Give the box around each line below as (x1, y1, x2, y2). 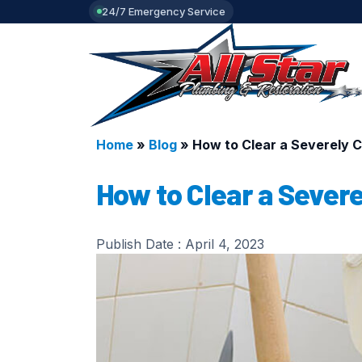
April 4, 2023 (184, 236, 264, 252)
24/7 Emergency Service (102, 5, 225, 18)
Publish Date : (95, 236, 185, 252)
